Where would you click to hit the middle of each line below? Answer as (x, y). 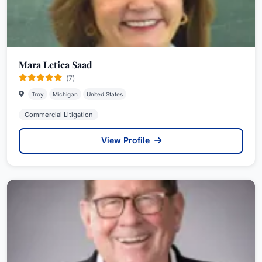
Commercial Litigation (58, 114)
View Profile (126, 140)
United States (105, 94)
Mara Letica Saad (56, 64)
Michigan (65, 94)
